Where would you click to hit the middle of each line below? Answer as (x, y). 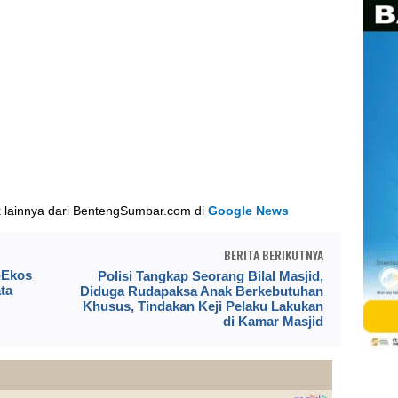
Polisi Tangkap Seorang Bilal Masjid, (210, 275)
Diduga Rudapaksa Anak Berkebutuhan (201, 291)
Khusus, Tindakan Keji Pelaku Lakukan (203, 306)
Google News (249, 210)
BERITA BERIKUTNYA (273, 254)
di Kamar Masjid (273, 321)
